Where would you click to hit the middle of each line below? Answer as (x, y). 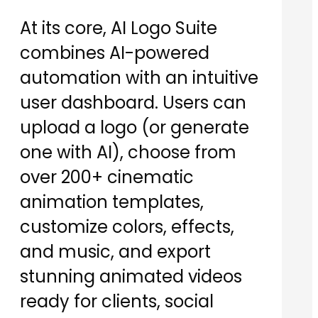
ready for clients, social (117, 302)
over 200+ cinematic (107, 177)
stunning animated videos (131, 277)
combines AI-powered (115, 53)
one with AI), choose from (128, 153)
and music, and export (115, 252)
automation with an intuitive (139, 78)
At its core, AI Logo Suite (119, 28)
